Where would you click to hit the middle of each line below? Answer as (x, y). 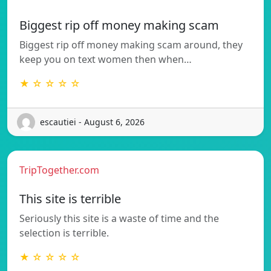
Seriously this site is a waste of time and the (119, 218)
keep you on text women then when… (106, 59)
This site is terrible (70, 198)
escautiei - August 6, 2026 (92, 122)
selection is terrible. (64, 233)
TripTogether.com (59, 170)
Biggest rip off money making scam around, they (131, 44)
